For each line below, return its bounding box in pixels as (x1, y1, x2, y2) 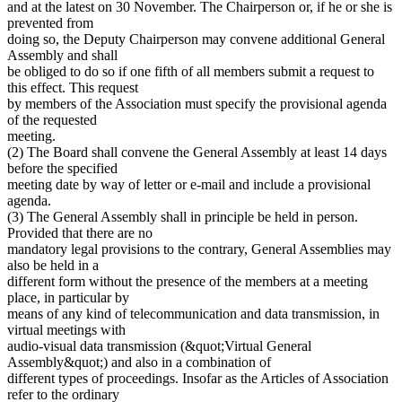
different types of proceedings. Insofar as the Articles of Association (7, 370, 389, 386)
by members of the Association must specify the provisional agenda (7, 95, 387, 111)
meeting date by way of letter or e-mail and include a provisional (7, 176, 371, 192)
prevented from (7, 14, 93, 31)
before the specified (7, 160, 118, 176)
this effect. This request (7, 79, 138, 95)
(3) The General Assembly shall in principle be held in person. (7, 208, 358, 224)
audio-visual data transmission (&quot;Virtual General (7, 337, 311, 354)
